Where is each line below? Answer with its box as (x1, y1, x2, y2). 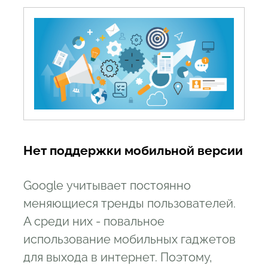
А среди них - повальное (23, 214, 165, 229)
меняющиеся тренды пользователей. (23, 196, 236, 211)
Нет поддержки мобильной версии (23, 142, 243, 158)
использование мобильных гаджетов (23, 232, 236, 246)
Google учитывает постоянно (23, 178, 191, 193)
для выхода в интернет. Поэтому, (23, 249, 212, 264)
